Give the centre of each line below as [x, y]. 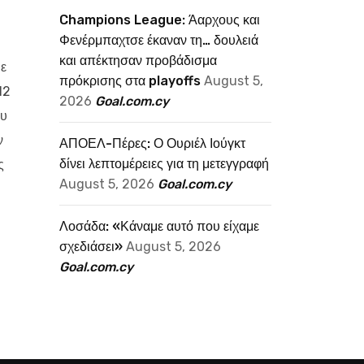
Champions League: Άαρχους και [160, 20]
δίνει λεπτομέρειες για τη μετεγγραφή [164, 164]
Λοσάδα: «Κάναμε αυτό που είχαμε [159, 226]
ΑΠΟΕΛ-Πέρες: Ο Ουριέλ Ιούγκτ [152, 143]
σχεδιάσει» [91, 247]
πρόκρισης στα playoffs [130, 81]
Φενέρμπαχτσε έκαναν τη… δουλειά [159, 40]
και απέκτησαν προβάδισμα [138, 61]
